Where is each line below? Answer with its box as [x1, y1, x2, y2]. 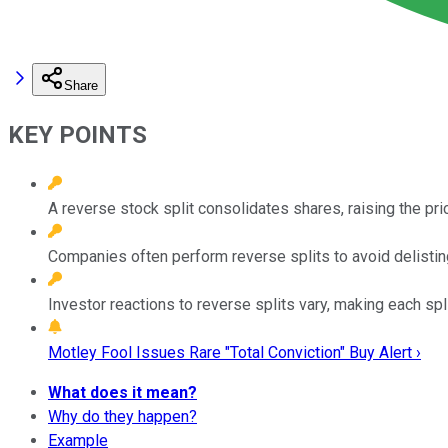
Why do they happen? [48, 406, 197, 426]
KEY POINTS [8, 120, 147, 149]
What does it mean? [48, 382, 197, 402]
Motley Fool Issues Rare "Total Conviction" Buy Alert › [48, 342, 421, 362]
